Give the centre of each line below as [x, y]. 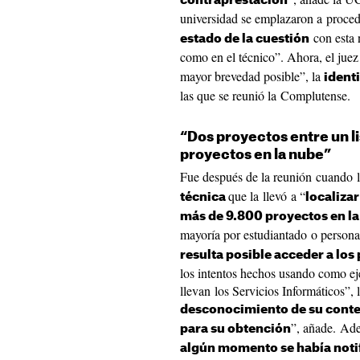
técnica [204, 197]
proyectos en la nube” [256, 155]
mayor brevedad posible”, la [252, 76]
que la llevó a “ [267, 196]
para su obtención [235, 329]
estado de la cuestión [245, 39]
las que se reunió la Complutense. [265, 95]
